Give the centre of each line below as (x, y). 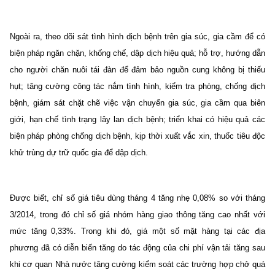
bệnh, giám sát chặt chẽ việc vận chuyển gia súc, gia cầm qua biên (137, 103)
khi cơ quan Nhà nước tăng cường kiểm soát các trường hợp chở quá (137, 264)
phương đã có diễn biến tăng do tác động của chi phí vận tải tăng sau (137, 247)
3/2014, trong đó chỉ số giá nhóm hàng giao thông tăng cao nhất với (137, 214)
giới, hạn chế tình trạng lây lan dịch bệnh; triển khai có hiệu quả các (137, 119)
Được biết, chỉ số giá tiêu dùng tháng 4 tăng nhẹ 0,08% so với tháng (137, 198)
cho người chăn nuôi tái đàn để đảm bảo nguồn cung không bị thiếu (137, 69)
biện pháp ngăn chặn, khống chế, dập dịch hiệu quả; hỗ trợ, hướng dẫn (137, 53)
